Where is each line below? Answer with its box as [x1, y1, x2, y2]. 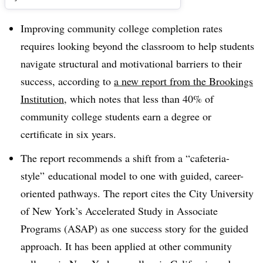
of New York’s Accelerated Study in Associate [21, 203, 218, 218]
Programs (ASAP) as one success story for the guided [21, 221, 248, 235]
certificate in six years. [21, 127, 116, 141]
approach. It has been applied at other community [21, 238, 232, 253]
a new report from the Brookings [114, 74, 253, 88]
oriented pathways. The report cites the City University [21, 186, 254, 200]
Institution [21, 92, 64, 106]
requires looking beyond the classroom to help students [21, 39, 254, 53]
